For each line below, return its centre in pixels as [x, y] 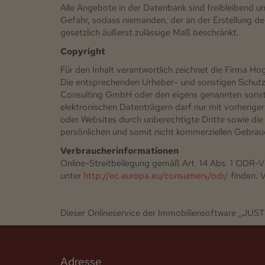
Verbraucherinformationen [119, 151]
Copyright [83, 51]
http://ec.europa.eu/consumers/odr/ [156, 175]
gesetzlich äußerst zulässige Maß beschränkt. [150, 33]
